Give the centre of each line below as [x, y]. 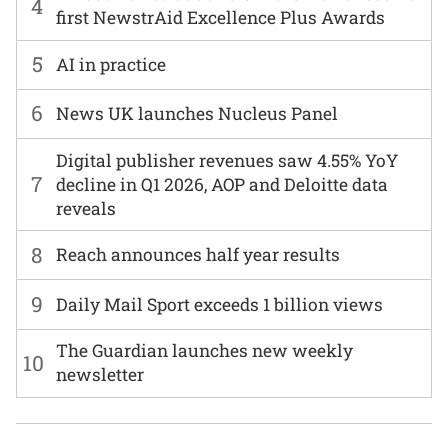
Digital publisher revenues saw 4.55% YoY [227, 160]
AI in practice [111, 64]
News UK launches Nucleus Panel [197, 113]
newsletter [100, 375]
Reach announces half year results [198, 255]
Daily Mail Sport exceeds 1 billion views [220, 304]
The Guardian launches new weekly [205, 351]
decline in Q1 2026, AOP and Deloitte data [222, 184]
